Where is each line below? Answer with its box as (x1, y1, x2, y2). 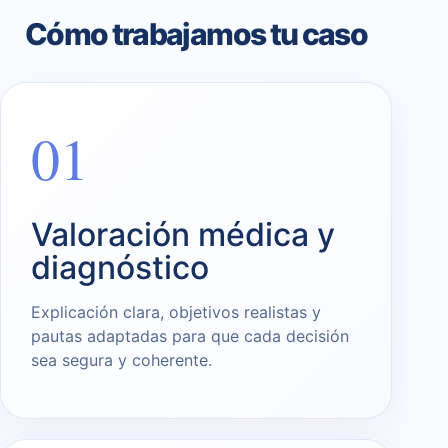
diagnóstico (31, 248, 209, 288)
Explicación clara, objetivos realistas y (31, 302, 321, 323)
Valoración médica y (31, 215, 335, 255)
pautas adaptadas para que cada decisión (31, 326, 349, 347)
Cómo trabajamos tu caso (24, 16, 368, 53)
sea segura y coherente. (31, 350, 212, 371)
